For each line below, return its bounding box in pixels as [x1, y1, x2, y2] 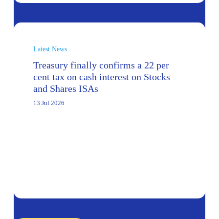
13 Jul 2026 [33, 99, 65, 107]
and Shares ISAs [33, 83, 98, 94]
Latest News [33, 45, 67, 53]
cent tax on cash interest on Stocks [33, 71, 170, 83]
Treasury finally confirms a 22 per [33, 60, 169, 71]
